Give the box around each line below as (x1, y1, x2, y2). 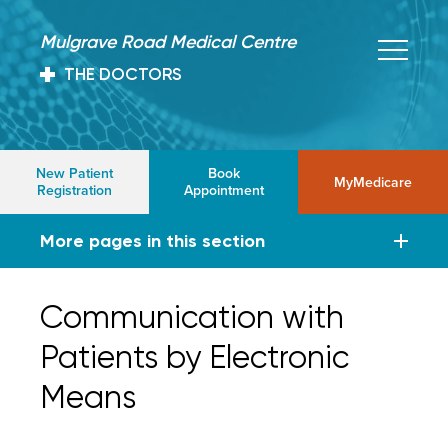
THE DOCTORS (64, 64, 182, 84)
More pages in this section (40, 230, 265, 252)
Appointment (183, 180, 264, 200)
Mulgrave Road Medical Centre (40, 31, 296, 53)
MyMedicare (333, 171, 412, 192)
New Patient (36, 163, 114, 183)
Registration (37, 180, 113, 200)
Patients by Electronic (40, 339, 349, 376)
